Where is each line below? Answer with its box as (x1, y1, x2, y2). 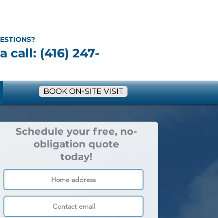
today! (60, 151, 92, 163)
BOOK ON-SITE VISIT (43, 87, 123, 96)
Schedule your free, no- (16, 126, 137, 137)
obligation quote (34, 138, 119, 150)
